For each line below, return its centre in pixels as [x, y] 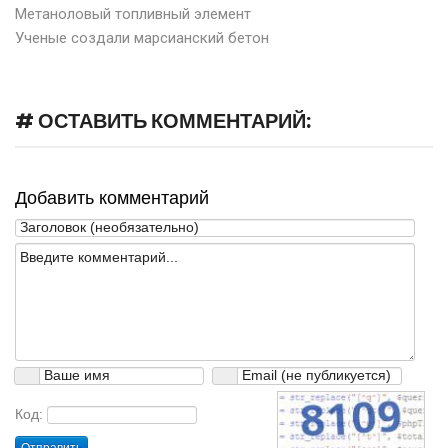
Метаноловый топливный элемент [133, 14]
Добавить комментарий [112, 198]
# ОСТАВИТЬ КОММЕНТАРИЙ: [163, 121]
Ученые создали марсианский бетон [142, 38]
